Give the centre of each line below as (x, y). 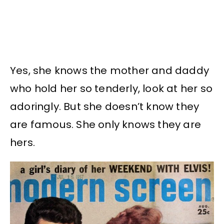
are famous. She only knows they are (106, 124)
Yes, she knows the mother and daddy (110, 70)
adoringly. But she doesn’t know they (105, 106)
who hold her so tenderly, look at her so (111, 88)
